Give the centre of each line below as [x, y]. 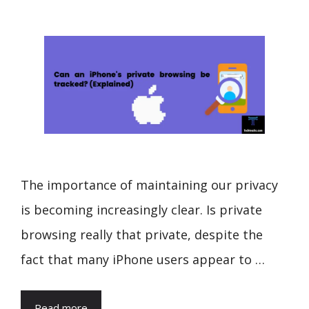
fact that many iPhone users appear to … [143, 260]
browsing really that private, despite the [142, 235]
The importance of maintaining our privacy [149, 185]
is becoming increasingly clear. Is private [141, 210]
